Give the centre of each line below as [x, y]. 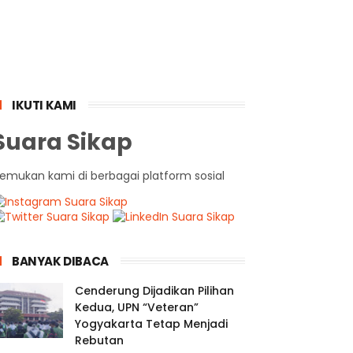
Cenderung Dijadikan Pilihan [154, 291]
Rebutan [99, 340]
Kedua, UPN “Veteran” [137, 307]
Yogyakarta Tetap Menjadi [151, 324]
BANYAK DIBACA [60, 261]
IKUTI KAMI [44, 105]
